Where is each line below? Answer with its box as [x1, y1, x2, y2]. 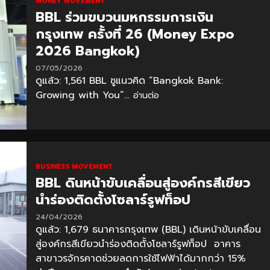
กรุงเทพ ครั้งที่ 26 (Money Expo [35, 24, 234, 44]
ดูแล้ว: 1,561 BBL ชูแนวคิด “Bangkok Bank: [35, 73, 223, 88]
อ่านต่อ [133, 89, 159, 102]
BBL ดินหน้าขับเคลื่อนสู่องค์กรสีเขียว [35, 172, 250, 193]
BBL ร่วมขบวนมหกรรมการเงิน [35, 7, 213, 27]
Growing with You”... [35, 87, 133, 102]
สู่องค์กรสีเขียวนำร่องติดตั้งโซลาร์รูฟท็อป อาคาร [35, 236, 240, 251]
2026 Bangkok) [35, 40, 140, 61]
